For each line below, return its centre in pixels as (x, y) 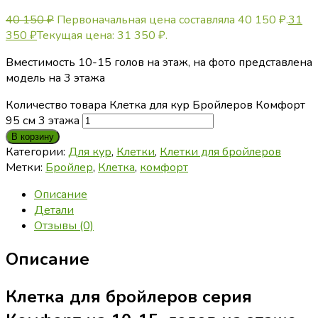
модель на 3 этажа (55, 78)
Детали (54, 210)
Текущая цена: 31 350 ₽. (102, 35)
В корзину (33, 136)
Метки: (26, 167)
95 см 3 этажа (43, 120)
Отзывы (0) (64, 225)
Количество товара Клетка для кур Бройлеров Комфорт (155, 105)
